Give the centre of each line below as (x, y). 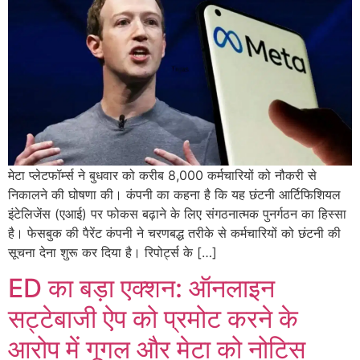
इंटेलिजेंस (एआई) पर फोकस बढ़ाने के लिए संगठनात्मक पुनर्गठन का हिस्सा (177, 213)
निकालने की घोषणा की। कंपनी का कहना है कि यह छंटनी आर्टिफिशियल (174, 194)
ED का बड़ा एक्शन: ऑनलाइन (141, 288)
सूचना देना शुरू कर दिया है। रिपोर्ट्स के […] (112, 252)
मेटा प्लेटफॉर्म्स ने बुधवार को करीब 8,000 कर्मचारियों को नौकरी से (162, 175)
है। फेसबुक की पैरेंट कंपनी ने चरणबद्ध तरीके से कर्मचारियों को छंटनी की (174, 233)
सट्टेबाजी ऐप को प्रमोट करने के (153, 319)
